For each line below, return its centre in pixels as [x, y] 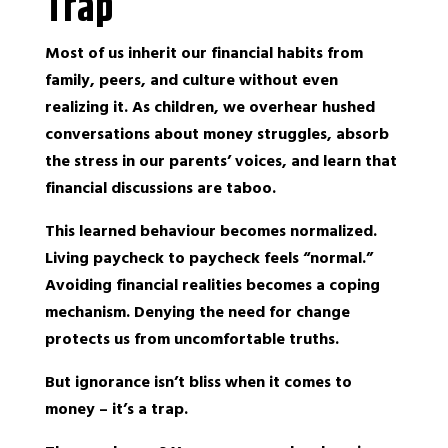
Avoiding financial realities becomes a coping [212, 285]
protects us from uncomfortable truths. [191, 339]
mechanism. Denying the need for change [197, 312]
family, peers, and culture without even [191, 80]
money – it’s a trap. [116, 409]
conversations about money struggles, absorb [216, 134]
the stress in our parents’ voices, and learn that [220, 161]
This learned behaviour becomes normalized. [210, 231]
